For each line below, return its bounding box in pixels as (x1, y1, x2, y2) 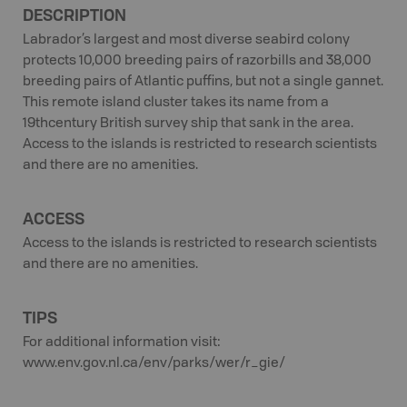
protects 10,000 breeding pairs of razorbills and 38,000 (23, 55, 372, 68)
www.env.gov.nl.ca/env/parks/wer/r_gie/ (23, 357, 285, 371)
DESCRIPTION (23, 4, 126, 25)
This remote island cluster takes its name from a (23, 96, 329, 110)
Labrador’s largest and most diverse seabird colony (23, 34, 350, 47)
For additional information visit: (23, 336, 221, 350)
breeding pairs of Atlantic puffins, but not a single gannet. (23, 75, 383, 89)
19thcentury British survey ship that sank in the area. (23, 117, 353, 131)
